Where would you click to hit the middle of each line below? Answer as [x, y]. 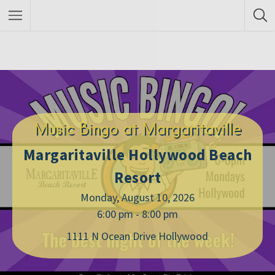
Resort [137, 177]
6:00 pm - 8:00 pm [137, 214]
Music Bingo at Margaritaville [137, 128]
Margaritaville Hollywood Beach [137, 155]
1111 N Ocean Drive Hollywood [137, 236]
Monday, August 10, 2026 [137, 197]
